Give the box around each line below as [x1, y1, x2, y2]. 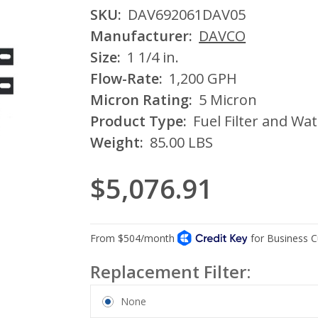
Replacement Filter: [90, 260, 251, 284]
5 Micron [199, 90, 258, 110]
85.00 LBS [150, 133, 214, 153]
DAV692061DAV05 [128, 5, 246, 25]
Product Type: [90, 111, 187, 131]
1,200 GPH [169, 69, 238, 89]
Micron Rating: [90, 90, 193, 110]
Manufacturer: [90, 26, 193, 46]
